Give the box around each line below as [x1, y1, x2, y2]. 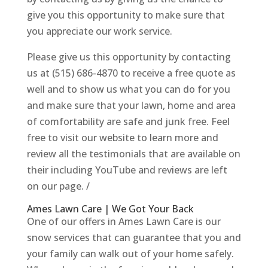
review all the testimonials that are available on [26, 147, 240, 160]
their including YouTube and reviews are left [26, 163, 227, 176]
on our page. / [26, 179, 90, 193]
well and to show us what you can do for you [26, 82, 230, 96]
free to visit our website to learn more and [26, 130, 218, 144]
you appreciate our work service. [26, 24, 172, 38]
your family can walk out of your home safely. [26, 246, 234, 260]
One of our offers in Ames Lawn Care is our [26, 214, 221, 228]
